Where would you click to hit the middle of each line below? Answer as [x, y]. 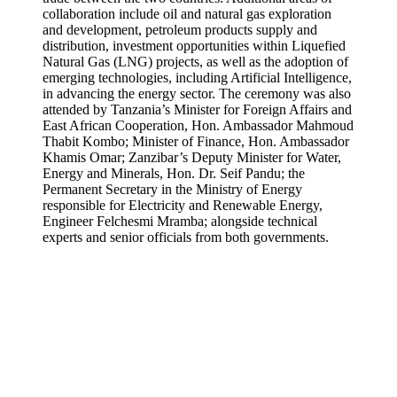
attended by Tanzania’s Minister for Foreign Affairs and [197, 109]
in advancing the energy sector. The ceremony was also [197, 93]
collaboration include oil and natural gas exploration [187, 14]
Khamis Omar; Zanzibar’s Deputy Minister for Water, [192, 157]
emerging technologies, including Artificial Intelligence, [197, 78]
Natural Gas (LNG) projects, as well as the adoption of [195, 62]
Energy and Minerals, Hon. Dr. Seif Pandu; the [174, 173]
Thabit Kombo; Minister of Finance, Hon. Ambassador [196, 141]
